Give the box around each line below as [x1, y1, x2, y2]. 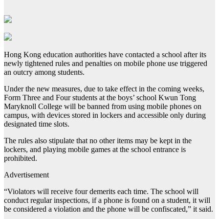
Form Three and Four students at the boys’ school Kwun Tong [4, 93, 196, 102]
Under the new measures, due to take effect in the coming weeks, [4, 85, 204, 93]
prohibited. [4, 154, 37, 163]
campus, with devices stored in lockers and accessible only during [4, 111, 206, 120]
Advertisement [4, 171, 49, 179]
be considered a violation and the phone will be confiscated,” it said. [4, 205, 213, 214]
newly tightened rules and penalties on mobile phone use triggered [4, 59, 207, 68]
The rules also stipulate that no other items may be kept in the [4, 136, 192, 145]
